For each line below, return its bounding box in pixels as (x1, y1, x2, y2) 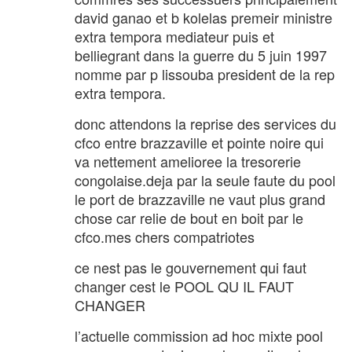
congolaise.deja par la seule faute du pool (75, 169, 335, 190)
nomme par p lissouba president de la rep (75, 63, 335, 84)
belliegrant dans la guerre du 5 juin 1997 (75, 44, 327, 65)
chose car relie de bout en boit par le (75, 207, 303, 228)
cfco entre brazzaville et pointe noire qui (75, 131, 324, 152)
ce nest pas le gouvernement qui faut (75, 256, 306, 277)
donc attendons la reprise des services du (75, 112, 336, 134)
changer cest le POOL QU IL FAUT (75, 275, 294, 296)
